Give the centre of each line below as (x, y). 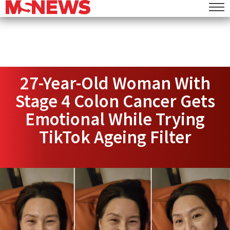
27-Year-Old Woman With (115, 83)
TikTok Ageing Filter (115, 137)
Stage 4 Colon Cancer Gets (115, 101)
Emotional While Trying (115, 119)
